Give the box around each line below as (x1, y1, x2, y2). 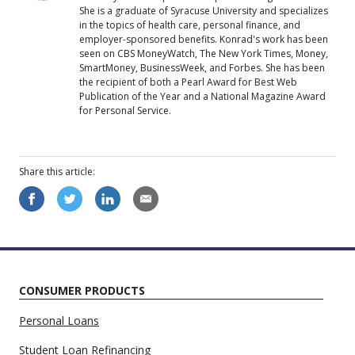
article (65, 164, 93, 178)
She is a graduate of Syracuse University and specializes (79, 3, 328, 17)
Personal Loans (19, 312, 99, 328)
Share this (19, 164, 65, 178)
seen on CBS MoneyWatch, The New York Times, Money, (79, 46, 328, 60)
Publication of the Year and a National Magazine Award (79, 89, 326, 103)
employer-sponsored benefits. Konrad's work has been (79, 32, 328, 46)
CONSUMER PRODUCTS (19, 282, 145, 298)
